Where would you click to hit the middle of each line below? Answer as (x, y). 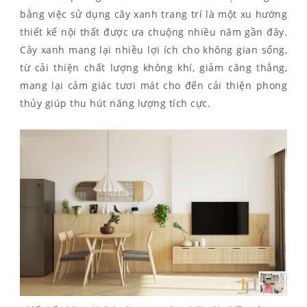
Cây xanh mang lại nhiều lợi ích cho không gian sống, (153, 49)
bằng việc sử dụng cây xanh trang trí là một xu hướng (153, 14)
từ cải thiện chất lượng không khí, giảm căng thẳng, (153, 67)
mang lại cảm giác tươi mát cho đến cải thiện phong (153, 85)
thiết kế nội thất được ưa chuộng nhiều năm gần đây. (153, 32)
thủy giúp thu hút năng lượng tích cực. (115, 103)
